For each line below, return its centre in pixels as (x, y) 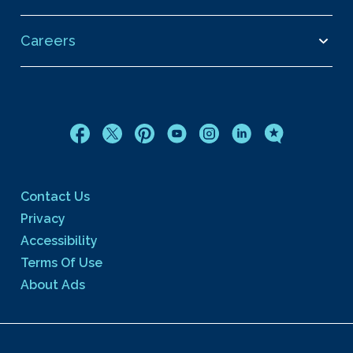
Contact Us (55, 197)
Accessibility (59, 241)
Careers (48, 41)
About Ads (53, 285)
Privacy (43, 219)
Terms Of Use (61, 263)
